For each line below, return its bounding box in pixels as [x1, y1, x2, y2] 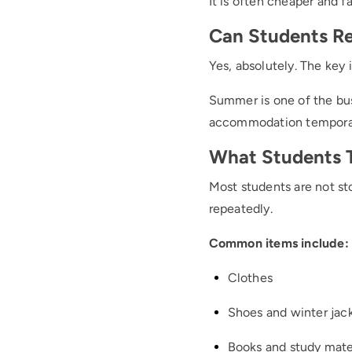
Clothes [227, 270, 273, 285]
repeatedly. [208, 201, 273, 216]
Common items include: [208, 236, 349, 251]
